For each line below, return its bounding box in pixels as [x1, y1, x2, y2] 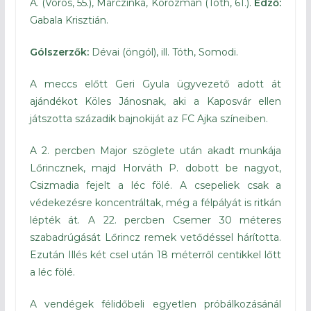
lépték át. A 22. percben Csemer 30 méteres [29, 213, 282, 226]
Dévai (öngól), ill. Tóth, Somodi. [88, 45, 238, 58]
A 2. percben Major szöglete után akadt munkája [29, 144, 282, 157]
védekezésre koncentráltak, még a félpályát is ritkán [29, 196, 282, 209]
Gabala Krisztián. [29, 13, 108, 26]
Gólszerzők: [29, 45, 89, 58]
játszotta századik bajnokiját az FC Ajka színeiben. [29, 112, 268, 125]
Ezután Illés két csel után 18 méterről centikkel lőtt [29, 248, 282, 261]
